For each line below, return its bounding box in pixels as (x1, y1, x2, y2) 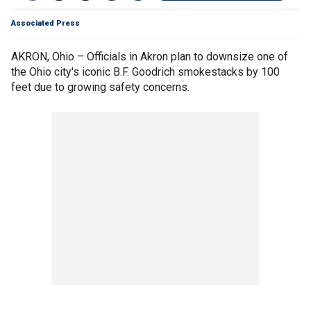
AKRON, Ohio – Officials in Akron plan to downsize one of (11, 50, 288, 63)
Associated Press (11, 19, 80, 28)
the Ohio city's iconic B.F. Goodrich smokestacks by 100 (11, 65, 280, 78)
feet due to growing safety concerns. (11, 81, 190, 94)
